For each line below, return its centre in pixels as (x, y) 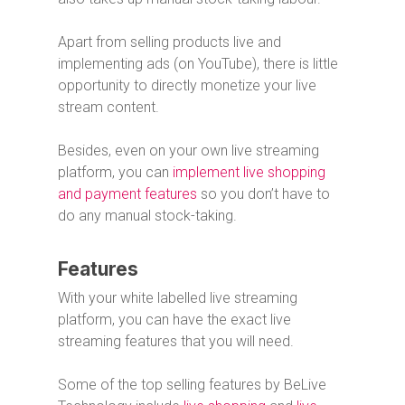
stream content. (108, 108)
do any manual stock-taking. (147, 216)
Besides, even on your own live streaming (188, 151)
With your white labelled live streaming (178, 298)
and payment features (127, 194)
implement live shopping (249, 173)
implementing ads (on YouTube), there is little (198, 64)
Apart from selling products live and (170, 42)
